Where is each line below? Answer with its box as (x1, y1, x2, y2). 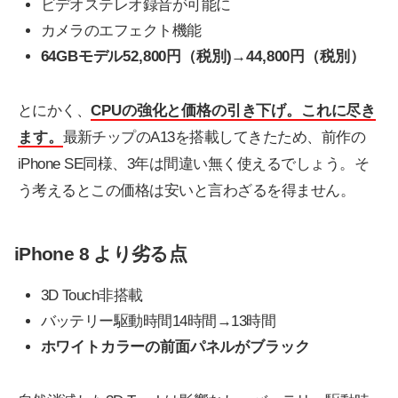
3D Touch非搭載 (40, 286, 143, 304)
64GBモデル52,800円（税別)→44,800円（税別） (40, 48, 365, 66)
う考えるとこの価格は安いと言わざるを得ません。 (18, 182, 355, 200)
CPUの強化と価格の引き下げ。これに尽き (91, 102, 377, 120)
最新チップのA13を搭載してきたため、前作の (62, 129, 366, 147)
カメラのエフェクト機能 (40, 21, 202, 39)
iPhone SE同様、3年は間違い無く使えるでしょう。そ (18, 155, 370, 173)
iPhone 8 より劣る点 (14, 243, 187, 265)
